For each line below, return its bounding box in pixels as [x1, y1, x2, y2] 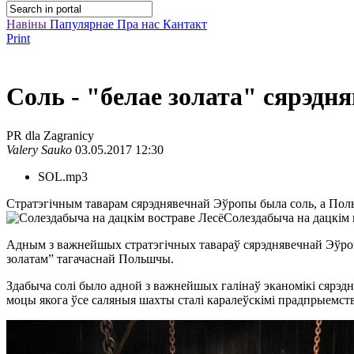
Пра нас [117, 17, 163, 31]
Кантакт [163, 17, 207, 31]
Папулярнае [50, 17, 117, 31]
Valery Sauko [6, 142, 72, 156]
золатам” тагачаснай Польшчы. [6, 251, 174, 265]
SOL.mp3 [38, 169, 88, 183]
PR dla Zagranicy [6, 128, 94, 142]
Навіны [6, 17, 50, 31]
